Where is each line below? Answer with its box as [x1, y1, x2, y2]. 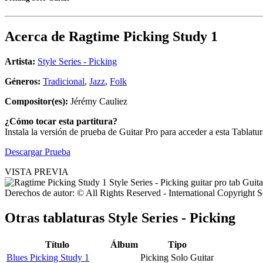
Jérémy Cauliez [68, 96, 127, 107]
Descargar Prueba [5, 147, 70, 157]
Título [45, 239, 69, 249]
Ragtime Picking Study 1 [69, 29, 218, 45]
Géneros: [5, 76, 43, 87]
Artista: [5, 56, 35, 67]
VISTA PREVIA [5, 167, 69, 177]
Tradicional [43, 76, 85, 87]
